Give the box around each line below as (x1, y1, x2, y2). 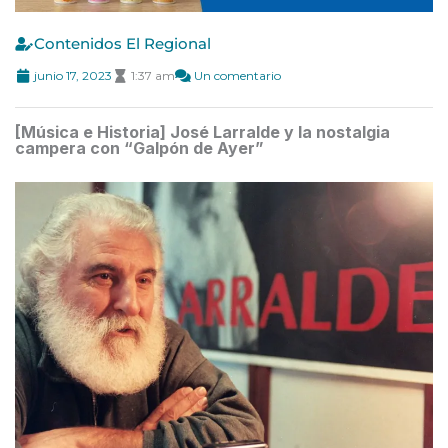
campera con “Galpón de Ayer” (15, 137, 264, 158)
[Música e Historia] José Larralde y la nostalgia (15, 121, 390, 142)
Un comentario (194, 67, 281, 83)
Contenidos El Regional (34, 33, 211, 53)
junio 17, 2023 (34, 67, 112, 83)
